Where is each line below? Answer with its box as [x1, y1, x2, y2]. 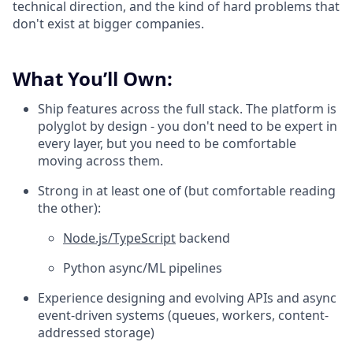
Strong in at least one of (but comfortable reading [38, 181, 336, 199]
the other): [38, 199, 101, 217]
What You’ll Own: [13, 65, 173, 91]
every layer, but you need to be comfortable [38, 134, 296, 152]
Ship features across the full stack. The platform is [38, 99, 336, 117]
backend [176, 229, 230, 247]
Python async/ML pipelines [63, 258, 222, 277]
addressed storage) [38, 323, 154, 341]
